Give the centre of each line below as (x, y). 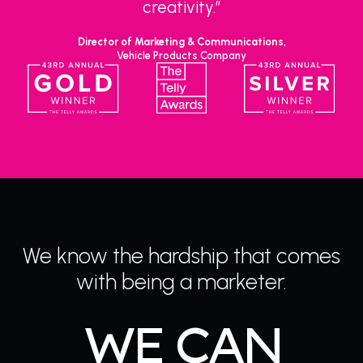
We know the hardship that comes (181, 255)
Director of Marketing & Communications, (181, 42)
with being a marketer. (181, 281)
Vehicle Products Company (181, 56)
